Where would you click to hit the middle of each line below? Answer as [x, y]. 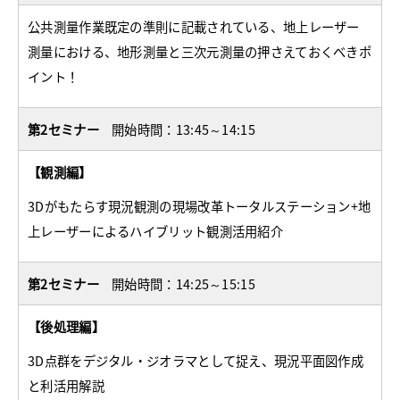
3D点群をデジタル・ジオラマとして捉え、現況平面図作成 [196, 361]
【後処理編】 [66, 327]
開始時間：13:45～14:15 [183, 129]
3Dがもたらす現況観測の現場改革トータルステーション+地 [200, 206]
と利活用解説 [66, 386]
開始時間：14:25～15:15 [183, 284]
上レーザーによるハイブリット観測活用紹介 [155, 231]
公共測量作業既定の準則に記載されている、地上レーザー [194, 27]
